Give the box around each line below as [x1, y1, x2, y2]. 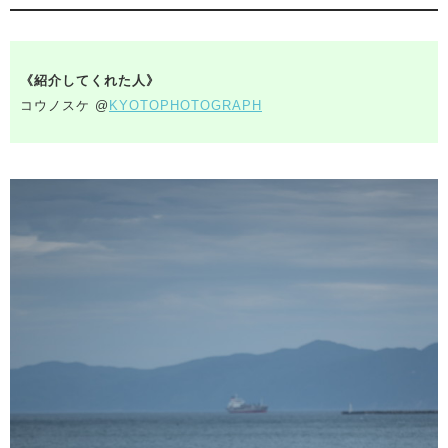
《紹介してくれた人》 [20, 73, 160, 89]
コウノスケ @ [20, 98, 109, 114]
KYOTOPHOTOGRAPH [109, 98, 262, 114]
